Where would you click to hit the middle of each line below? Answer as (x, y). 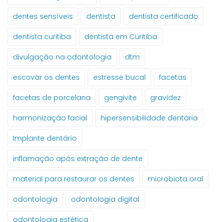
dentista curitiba (42, 37)
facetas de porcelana (52, 98)
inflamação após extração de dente (78, 159)
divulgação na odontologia (62, 57)
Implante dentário (45, 139)
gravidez (166, 98)
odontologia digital (105, 199)
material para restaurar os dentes (74, 179)
